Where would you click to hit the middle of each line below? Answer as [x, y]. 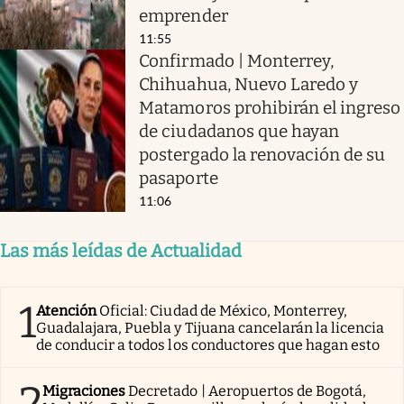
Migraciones [84, 390]
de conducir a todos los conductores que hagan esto [208, 344]
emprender [184, 15]
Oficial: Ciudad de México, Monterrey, [224, 310]
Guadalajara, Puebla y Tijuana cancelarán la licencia [211, 327]
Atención [67, 310]
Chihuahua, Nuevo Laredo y [249, 84]
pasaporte [179, 178]
